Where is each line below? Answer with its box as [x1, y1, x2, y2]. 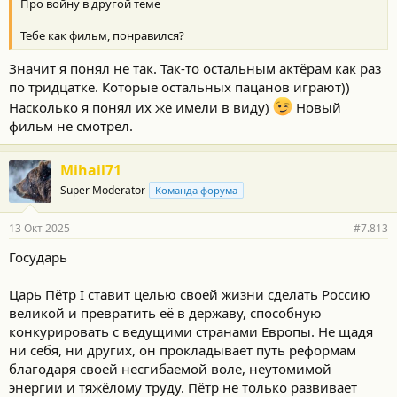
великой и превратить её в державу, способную [9, 304, 322, 322]
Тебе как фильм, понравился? [20, 27, 184, 43]
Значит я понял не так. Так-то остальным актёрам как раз [9, 59, 381, 77]
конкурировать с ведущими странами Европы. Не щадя [9, 323, 373, 340]
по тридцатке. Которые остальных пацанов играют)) [9, 78, 350, 96]
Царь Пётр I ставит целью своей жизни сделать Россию [9, 285, 370, 303]
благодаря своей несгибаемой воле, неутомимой [9, 360, 331, 378]
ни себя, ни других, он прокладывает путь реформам [9, 341, 356, 359]
